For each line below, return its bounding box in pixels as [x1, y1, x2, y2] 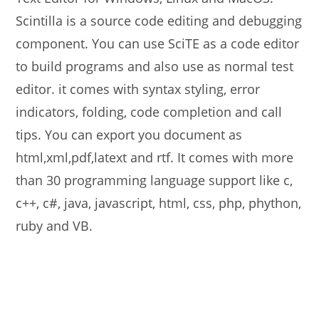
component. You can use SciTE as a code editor [16, 35, 300, 52]
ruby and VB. [16, 217, 93, 234]
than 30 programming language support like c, [16, 172, 293, 189]
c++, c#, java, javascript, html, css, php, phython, [16, 194, 302, 211]
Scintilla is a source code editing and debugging [16, 12, 303, 29]
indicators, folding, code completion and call [16, 103, 283, 120]
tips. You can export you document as [16, 126, 243, 143]
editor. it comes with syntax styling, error [16, 80, 261, 98]
